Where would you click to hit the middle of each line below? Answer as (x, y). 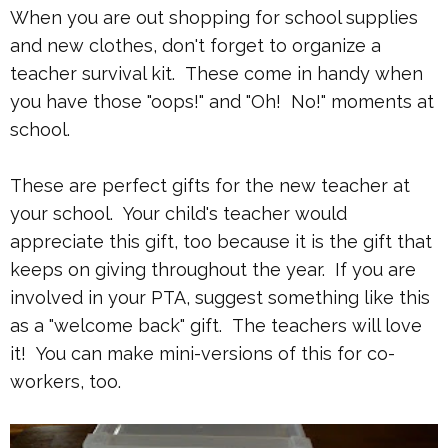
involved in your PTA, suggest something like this (220, 298)
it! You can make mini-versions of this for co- (202, 354)
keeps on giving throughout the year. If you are (213, 270)
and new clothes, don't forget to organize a (195, 46)
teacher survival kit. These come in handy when (216, 74)
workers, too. (70, 382)
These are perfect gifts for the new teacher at (210, 186)
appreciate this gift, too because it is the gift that (221, 242)
